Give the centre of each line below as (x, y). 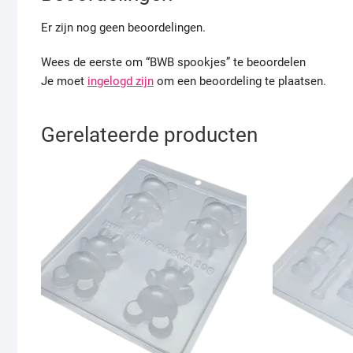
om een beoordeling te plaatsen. (240, 82)
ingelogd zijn (121, 82)
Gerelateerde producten (149, 135)
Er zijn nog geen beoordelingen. (123, 28)
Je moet (64, 82)
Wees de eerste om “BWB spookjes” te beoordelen (173, 63)
